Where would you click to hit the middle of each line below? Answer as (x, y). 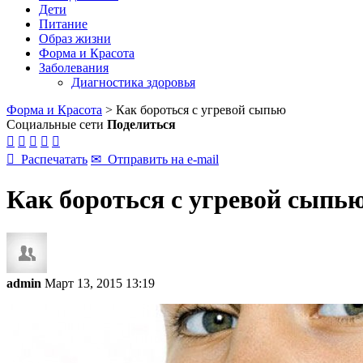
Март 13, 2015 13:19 (100, 283)
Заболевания (74, 68)
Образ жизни (75, 38)
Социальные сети (55, 124)
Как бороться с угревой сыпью (201, 110)
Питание (63, 24)
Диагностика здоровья (133, 82)
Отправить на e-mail (160, 159)
